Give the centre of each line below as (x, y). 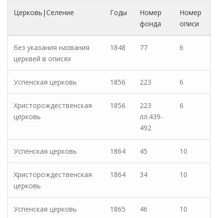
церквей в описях (42, 59)
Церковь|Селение (44, 13)
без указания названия (52, 48)
